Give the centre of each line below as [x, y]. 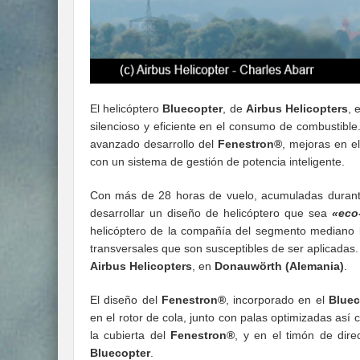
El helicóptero [127, 109]
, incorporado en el [277, 300]
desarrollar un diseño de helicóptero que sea [211, 213]
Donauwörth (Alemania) [279, 266]
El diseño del [126, 300]
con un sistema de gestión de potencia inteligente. [217, 162]
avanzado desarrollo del [154, 144]
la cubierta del [131, 335]
